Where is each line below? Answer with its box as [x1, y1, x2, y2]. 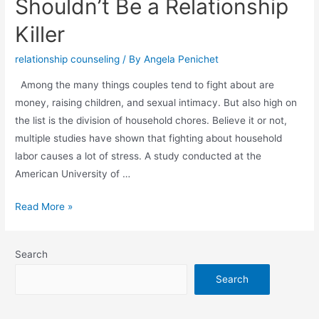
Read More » [15, 201, 73, 213]
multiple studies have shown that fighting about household [15, 132, 283, 144]
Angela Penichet [144, 53, 219, 65]
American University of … [15, 167, 131, 179]
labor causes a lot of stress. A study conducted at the [15, 150, 262, 162]
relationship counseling [15, 53, 120, 65]
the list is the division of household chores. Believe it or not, [15, 114, 288, 126]
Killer [15, 21, 66, 47]
